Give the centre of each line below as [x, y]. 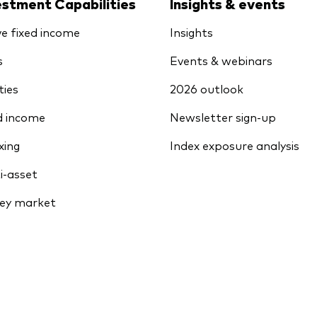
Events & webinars [221, 60]
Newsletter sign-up [223, 116]
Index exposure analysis [235, 145]
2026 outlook [207, 88]
